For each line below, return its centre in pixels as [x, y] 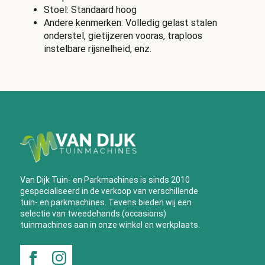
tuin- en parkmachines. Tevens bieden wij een [106, 203]
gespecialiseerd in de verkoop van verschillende [109, 191]
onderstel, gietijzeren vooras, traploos [123, 36]
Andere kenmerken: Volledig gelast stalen [130, 23]
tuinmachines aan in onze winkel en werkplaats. [110, 225]
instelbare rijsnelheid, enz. [97, 49]
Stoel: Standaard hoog [90, 10]
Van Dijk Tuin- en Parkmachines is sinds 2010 [105, 180]
